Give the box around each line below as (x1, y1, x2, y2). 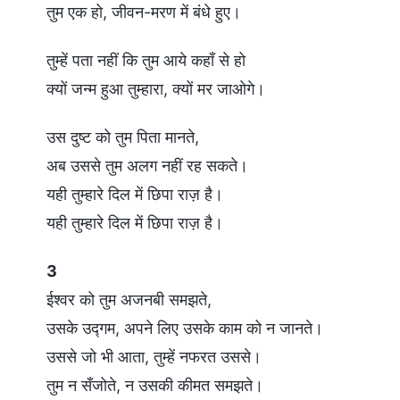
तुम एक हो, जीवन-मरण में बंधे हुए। (46, 2, 241, 21)
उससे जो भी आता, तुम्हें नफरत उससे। (46, 346, 262, 366)
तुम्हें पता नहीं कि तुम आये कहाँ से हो (46, 50, 246, 70)
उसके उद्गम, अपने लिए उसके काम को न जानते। (46, 318, 323, 337)
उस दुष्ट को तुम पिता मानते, (46, 127, 199, 146)
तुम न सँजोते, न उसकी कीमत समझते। (46, 375, 263, 395)
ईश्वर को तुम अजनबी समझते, (46, 289, 212, 309)
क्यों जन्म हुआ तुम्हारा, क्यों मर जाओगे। (46, 79, 265, 98)
